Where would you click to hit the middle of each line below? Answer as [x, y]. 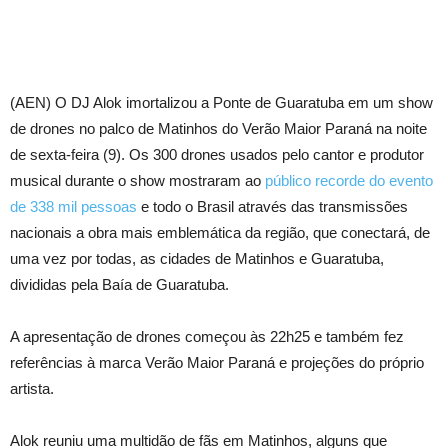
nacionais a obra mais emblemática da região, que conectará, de [220, 232]
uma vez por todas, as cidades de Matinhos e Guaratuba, [197, 258]
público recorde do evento [349, 180]
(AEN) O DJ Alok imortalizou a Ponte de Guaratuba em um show [221, 102]
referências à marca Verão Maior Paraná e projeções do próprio [217, 362]
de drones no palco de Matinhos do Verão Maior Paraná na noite [218, 128]
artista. [32, 388]
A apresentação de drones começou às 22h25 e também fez [207, 336]
